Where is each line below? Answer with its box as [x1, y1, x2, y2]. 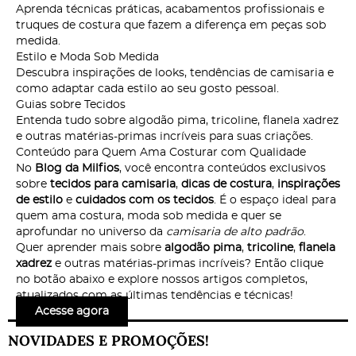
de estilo [16, 194, 63, 206]
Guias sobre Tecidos [16, 99, 126, 110]
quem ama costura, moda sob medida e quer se [16, 210, 281, 222]
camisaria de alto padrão [166, 226, 304, 238]
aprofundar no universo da [16, 226, 166, 238]
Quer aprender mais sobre [16, 242, 164, 253]
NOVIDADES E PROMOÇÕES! [8, 331, 209, 350]
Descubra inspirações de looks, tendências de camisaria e [16, 67, 334, 79]
